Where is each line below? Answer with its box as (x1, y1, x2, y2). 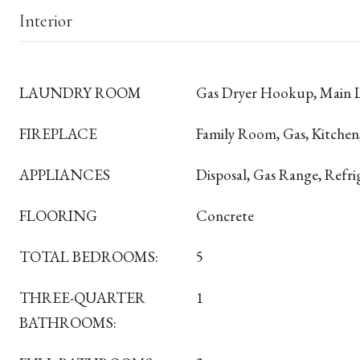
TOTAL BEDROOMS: (19, 247, 158, 267)
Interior (19, 10, 72, 31)
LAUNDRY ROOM (19, 83, 141, 103)
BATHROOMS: (19, 313, 117, 333)
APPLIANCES (19, 165, 110, 185)
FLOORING (19, 206, 97, 226)
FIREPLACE (19, 124, 97, 144)
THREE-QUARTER (19, 288, 145, 308)
